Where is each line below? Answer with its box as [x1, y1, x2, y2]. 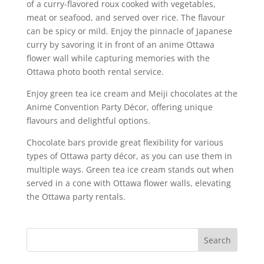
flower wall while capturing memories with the [26, 52, 210, 64]
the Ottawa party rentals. [26, 191, 126, 203]
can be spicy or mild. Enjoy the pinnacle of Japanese [26, 25, 232, 37]
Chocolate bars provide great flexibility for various [26, 137, 223, 148]
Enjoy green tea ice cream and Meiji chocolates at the [26, 88, 237, 100]
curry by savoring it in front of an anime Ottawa [26, 39, 214, 51]
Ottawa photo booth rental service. [26, 66, 164, 78]
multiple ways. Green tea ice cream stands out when [26, 164, 234, 176]
